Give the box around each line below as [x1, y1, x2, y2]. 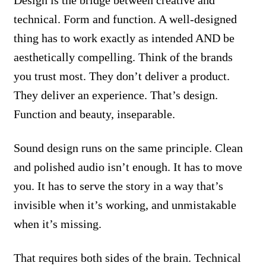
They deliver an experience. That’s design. [13, 88, 218, 102]
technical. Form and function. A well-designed [13, 12, 237, 26]
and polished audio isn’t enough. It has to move [13, 160, 242, 173]
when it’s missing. [13, 217, 102, 230]
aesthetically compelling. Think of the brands [13, 50, 233, 64]
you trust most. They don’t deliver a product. [13, 69, 230, 83]
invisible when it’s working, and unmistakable [13, 198, 236, 211]
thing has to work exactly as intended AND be [13, 31, 235, 45]
